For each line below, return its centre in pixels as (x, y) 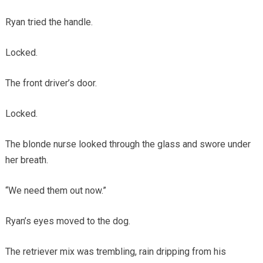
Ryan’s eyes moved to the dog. (68, 221)
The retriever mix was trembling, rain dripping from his (115, 251)
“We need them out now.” (55, 190)
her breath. (26, 160)
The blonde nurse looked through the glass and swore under (128, 144)
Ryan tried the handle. (49, 22)
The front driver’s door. (51, 83)
